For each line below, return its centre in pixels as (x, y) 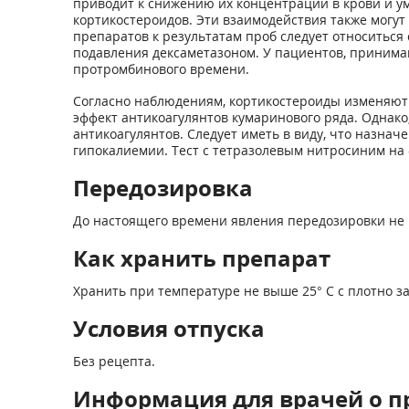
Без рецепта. (114, 361)
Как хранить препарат (201, 258)
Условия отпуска (168, 328)
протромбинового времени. (161, 69)
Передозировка (163, 188)
